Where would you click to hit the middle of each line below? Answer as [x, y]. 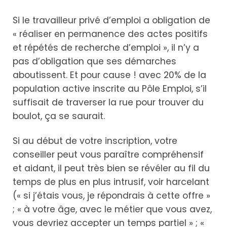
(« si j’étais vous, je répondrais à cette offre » [111, 195]
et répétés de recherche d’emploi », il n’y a [106, 47]
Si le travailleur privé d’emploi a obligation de [111, 20]
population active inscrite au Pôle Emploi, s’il [110, 88]
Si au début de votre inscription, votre [95, 141]
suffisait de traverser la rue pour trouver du [108, 102]
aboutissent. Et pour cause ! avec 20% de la [109, 75]
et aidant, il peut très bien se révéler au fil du [111, 168]
